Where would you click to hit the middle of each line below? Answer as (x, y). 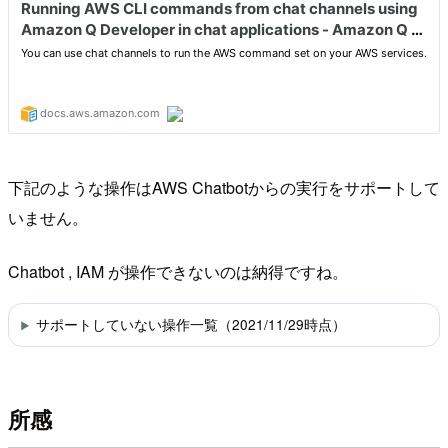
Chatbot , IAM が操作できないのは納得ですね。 (178, 271)
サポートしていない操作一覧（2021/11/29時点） (190, 324)
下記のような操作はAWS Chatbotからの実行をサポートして (224, 187)
